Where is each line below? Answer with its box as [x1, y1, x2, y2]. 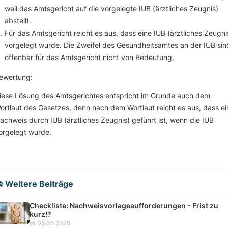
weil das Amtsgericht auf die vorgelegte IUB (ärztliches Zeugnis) [5, 4, 218, 13]
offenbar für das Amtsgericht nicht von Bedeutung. [5, 53, 174, 62]
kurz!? [30, 210, 51, 218]
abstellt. [5, 16, 31, 25]
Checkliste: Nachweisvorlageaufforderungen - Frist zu [30, 201, 218, 210]
